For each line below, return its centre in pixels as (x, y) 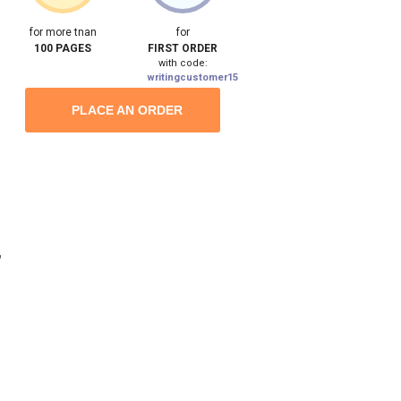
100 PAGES (63, 48)
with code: (183, 63)
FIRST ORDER (183, 48)
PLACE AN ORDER (128, 110)
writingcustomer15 (193, 77)
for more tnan (63, 32)
